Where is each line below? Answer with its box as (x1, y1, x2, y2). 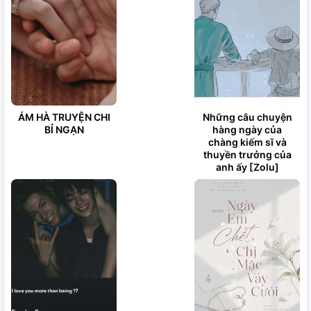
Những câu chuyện (202, 111, 292, 123)
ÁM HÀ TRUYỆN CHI (17, 111, 110, 123)
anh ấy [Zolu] (215, 161, 279, 173)
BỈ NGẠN (44, 124, 84, 135)
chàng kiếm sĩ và (208, 136, 287, 148)
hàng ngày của (212, 124, 282, 135)
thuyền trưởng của (203, 149, 292, 160)
